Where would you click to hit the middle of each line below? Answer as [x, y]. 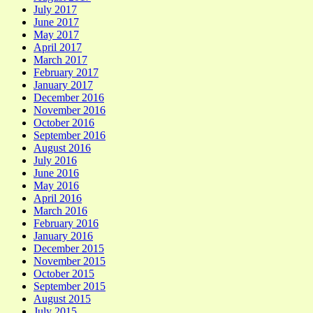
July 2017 [55, 10]
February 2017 [66, 73]
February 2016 [66, 224]
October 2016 [64, 123]
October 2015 [64, 274]
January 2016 [63, 236]
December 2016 [69, 98]
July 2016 [55, 161]
